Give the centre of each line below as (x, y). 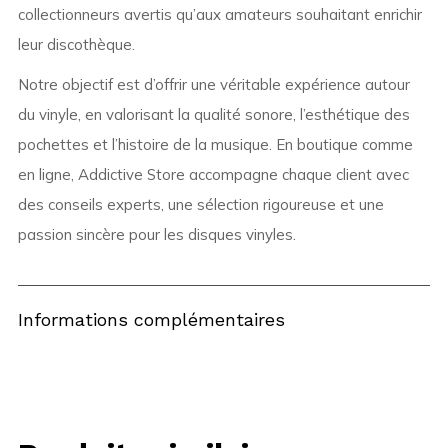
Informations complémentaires (151, 320)
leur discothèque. (76, 45)
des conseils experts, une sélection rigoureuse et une (200, 205)
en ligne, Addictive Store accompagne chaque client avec (213, 175)
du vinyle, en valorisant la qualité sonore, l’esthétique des (213, 115)
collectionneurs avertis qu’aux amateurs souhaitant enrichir (219, 15)
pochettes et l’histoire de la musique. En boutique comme (215, 145)
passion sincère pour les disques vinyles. (156, 235)
